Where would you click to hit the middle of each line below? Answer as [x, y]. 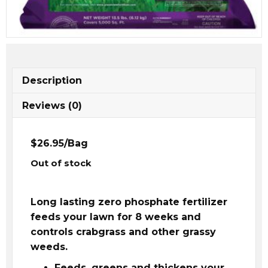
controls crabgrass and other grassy [123, 232]
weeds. [49, 246]
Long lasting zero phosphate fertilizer [129, 202]
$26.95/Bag [59, 143]
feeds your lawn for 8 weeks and [116, 217]
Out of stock [61, 163]
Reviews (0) [52, 105]
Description [52, 80]
